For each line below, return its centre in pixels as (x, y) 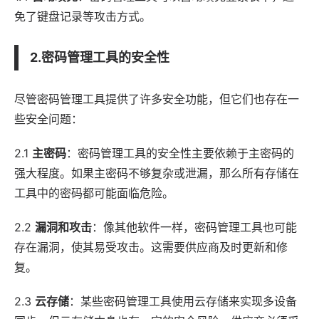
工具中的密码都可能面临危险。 (94, 193)
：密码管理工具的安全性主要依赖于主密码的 (180, 153)
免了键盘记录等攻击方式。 (83, 16)
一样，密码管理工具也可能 (229, 227)
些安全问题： (48, 119)
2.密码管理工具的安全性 (100, 57)
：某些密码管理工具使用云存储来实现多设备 (183, 301)
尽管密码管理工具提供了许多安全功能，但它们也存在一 (157, 99)
